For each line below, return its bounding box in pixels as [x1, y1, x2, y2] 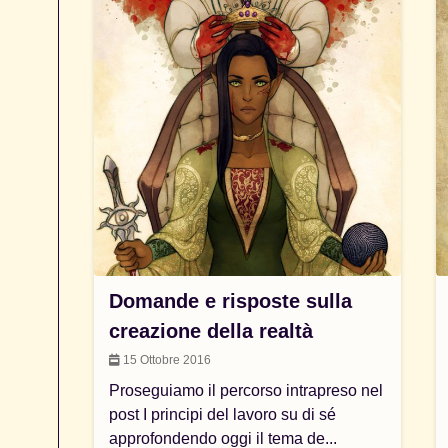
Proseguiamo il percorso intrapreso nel [109, 382, 384, 399]
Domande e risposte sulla [109, 290, 353, 312]
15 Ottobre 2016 [120, 353, 212, 367]
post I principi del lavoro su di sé [109, 406, 337, 423]
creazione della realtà [109, 320, 314, 342]
